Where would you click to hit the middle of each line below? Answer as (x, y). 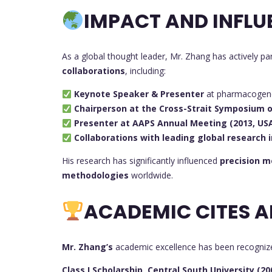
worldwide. (151, 175)
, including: (145, 71)
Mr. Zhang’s (87, 247)
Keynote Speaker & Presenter (139, 94)
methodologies (95, 175)
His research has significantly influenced (141, 161)
